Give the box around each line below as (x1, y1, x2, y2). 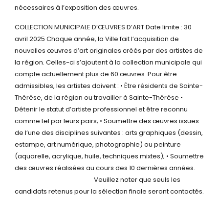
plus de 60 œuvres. (84, 69, 146, 79)
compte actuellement (15, 69, 84, 79)
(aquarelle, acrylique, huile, (15, 152, 101, 161)
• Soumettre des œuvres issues (98, 116, 199, 126)
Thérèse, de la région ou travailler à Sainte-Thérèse (15, 93, 179, 102)
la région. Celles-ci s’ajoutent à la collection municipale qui (15, 58, 202, 67)
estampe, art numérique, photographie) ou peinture (15, 140, 181, 149)
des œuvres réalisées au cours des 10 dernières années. (15, 163, 202, 173)
